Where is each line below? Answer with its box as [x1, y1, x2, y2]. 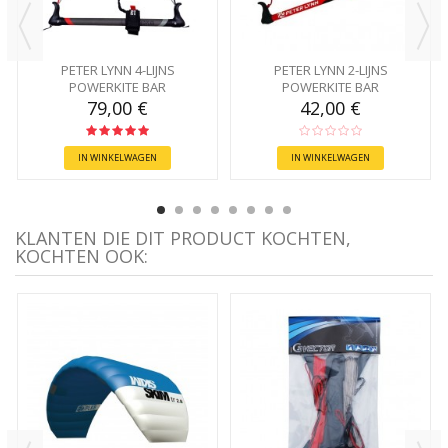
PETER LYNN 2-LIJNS [273, 61, 388, 80]
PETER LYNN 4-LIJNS [60, 61, 175, 80]
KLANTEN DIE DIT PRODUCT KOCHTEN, [15, 226, 351, 251]
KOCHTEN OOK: [15, 244, 148, 269]
